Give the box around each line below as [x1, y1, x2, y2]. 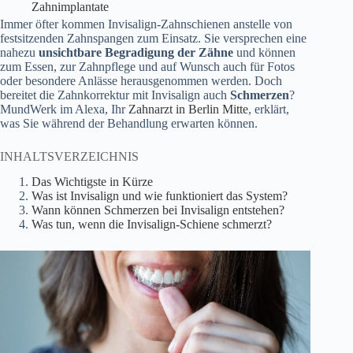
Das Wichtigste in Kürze [32, 175, 153, 189]
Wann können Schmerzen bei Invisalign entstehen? [32, 203, 284, 217]
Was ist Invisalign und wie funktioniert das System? [32, 189, 288, 203]
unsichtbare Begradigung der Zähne [39, 45, 233, 59]
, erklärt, [248, 102, 289, 116]
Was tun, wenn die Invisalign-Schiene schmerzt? [32, 217, 272, 232]
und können [233, 45, 295, 59]
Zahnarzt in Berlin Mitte [128, 102, 248, 116]
